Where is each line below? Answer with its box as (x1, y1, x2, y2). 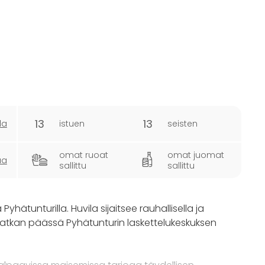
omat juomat (167, 149, 225, 161)
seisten (167, 118, 198, 130)
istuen (59, 118, 85, 130)
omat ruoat (59, 149, 109, 161)
